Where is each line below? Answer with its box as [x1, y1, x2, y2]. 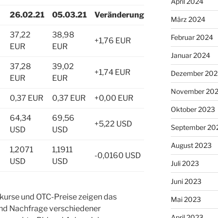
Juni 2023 [170, 177, 201, 186]
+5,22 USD [94, 119, 132, 128]
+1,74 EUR [94, 67, 130, 77]
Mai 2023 [170, 195, 201, 204]
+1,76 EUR [94, 36, 131, 45]
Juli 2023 [170, 159, 199, 168]
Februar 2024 [170, 33, 213, 42]
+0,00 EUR [94, 93, 133, 103]
